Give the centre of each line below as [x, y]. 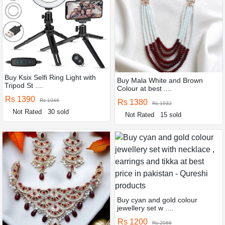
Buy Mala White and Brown [160, 80]
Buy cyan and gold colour [157, 200]
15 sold [171, 115]
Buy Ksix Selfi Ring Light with [50, 77]
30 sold [59, 111]
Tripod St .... [24, 85]
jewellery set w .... [145, 208]
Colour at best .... [144, 88]
